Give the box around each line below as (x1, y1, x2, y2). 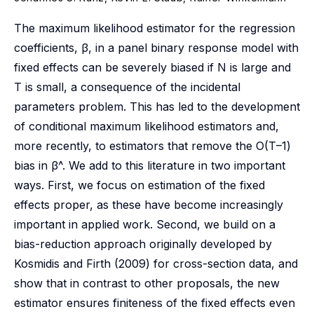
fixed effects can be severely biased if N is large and (14, 60, 291, 74)
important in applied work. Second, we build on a (14, 217, 275, 231)
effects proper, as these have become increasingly (14, 198, 283, 212)
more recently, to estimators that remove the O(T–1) (14, 139, 291, 153)
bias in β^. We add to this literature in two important (14, 158, 285, 172)
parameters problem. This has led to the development (14, 100, 300, 114)
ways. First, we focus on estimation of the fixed (14, 178, 265, 192)
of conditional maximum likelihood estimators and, (14, 119, 279, 133)
